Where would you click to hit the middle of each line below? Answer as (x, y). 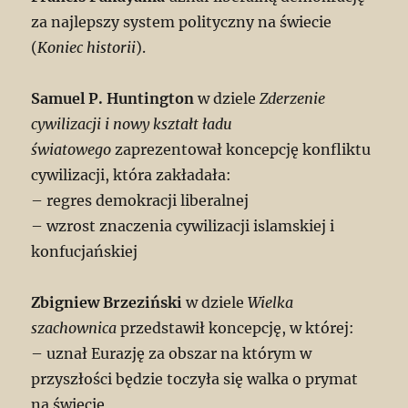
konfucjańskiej (85, 252)
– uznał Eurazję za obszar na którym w (172, 354)
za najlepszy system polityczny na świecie (182, 22)
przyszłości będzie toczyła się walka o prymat (195, 379)
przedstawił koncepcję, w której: (238, 328)
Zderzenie (293, 99)
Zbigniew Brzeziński (107, 303)
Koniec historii (87, 48)
